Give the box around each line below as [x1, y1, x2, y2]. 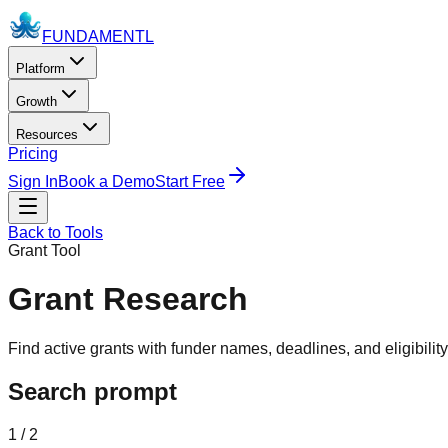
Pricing [8, 145, 58, 162]
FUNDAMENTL [42, 28, 154, 45]
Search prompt [8, 377, 177, 405]
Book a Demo [58, 173, 155, 190]
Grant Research [8, 281, 248, 318]
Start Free [155, 173, 225, 190]
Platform [16, 61, 65, 76]
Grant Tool [8, 242, 81, 259]
